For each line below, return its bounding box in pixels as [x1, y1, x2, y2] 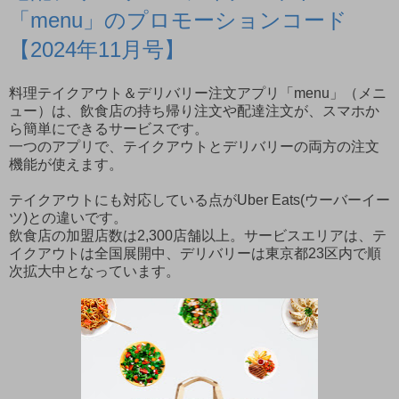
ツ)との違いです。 [9, 210, 127, 226]
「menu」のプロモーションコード [9, 7, 347, 32]
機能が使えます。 [9, 157, 123, 173]
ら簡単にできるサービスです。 [9, 121, 208, 137]
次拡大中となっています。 [9, 264, 180, 280]
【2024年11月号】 [9, 37, 185, 61]
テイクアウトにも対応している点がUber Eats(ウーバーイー [9, 192, 390, 208]
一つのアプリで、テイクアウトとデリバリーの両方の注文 [9, 139, 379, 155]
